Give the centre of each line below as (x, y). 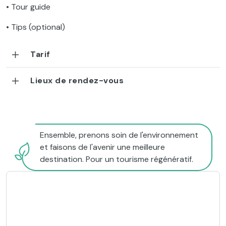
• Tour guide (28, 7)
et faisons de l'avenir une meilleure (102, 147)
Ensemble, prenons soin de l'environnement (119, 135)
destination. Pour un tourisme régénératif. (117, 159)
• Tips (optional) (36, 27)
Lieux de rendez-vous (77, 81)
